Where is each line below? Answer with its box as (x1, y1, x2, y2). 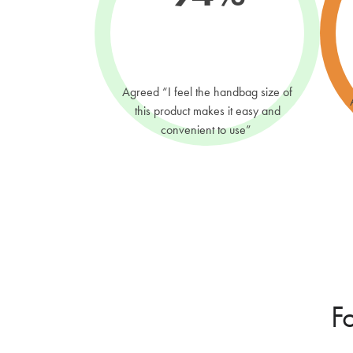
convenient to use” (160, 122, 255, 138)
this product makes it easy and (134, 103, 281, 119)
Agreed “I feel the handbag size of (122, 84, 292, 100)
